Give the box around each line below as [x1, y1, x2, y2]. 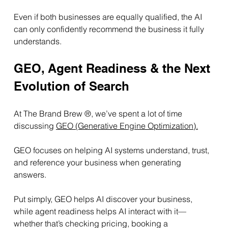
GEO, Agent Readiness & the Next [13, 61, 214, 76]
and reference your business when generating [13, 157, 183, 168]
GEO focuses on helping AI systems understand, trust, [13, 145, 211, 156]
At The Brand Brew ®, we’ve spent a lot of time [13, 108, 184, 119]
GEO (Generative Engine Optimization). [55, 121, 198, 131]
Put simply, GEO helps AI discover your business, [13, 194, 194, 205]
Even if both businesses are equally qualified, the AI [13, 12, 204, 22]
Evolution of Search [13, 79, 129, 94]
